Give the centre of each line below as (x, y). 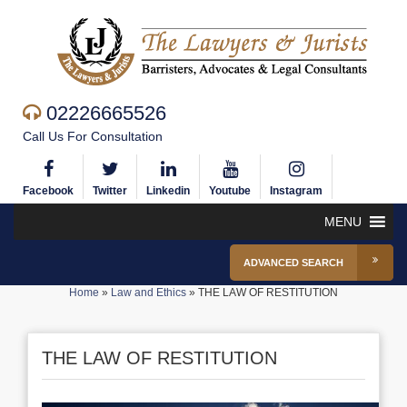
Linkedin (168, 191)
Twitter (110, 191)
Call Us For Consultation (93, 136)
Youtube (230, 191)
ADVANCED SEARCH (293, 263)
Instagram (296, 191)
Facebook (48, 191)
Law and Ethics (149, 293)
